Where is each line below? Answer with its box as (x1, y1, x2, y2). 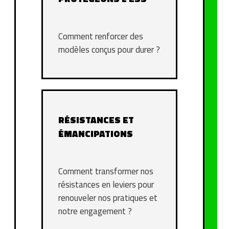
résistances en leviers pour (58, 178, 154, 192)
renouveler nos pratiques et (58, 191, 157, 205)
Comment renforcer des (58, 30, 143, 43)
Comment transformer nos (58, 165, 153, 178)
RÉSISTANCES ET (58, 113, 134, 127)
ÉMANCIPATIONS (58, 127, 133, 141)
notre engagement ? (58, 204, 132, 218)
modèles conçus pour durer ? (58, 43, 160, 57)
